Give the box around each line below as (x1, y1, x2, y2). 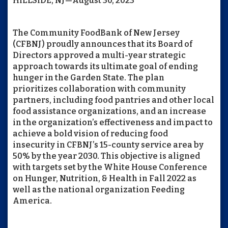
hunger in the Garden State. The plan (13, 73, 164, 82)
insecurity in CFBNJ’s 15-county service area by (13, 140, 204, 150)
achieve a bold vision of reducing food (13, 129, 168, 138)
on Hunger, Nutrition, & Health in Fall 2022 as (13, 174, 196, 183)
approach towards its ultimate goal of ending (13, 62, 198, 71)
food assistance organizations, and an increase (13, 106, 206, 116)
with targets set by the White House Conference (13, 162, 207, 172)
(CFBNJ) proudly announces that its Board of (13, 39, 192, 49)
